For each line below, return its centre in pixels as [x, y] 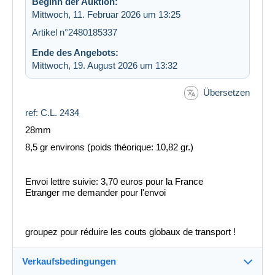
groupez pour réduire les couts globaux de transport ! [130, 232]
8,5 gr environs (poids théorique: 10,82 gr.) [109, 147]
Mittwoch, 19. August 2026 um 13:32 [105, 65]
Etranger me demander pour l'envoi [95, 193]
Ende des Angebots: [75, 52]
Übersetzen [227, 92]
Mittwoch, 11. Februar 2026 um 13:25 [106, 14]
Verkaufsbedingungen [69, 261]
